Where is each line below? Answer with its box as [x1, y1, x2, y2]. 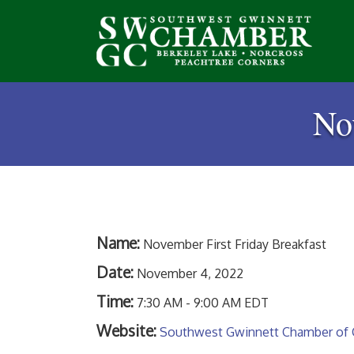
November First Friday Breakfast [143, 236, 326, 252]
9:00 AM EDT [194, 295, 269, 311]
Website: [96, 321, 156, 341]
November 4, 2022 [137, 265, 243, 281]
